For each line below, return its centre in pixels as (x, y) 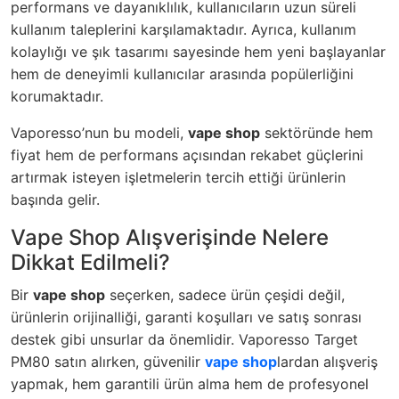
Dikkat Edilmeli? (90, 263)
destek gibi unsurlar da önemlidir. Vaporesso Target (184, 340)
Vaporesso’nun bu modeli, (99, 133)
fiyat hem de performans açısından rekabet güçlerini (187, 155)
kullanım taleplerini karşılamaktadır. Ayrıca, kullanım (183, 30)
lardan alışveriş (327, 362)
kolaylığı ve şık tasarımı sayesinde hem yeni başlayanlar (198, 52)
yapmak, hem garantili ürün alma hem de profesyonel (190, 384)
